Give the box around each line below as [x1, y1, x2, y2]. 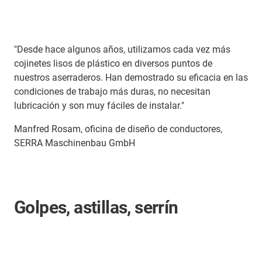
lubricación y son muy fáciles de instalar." [14, 100, 184, 112]
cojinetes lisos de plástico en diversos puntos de [14, 58, 212, 70]
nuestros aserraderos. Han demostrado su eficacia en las [14, 72, 248, 84]
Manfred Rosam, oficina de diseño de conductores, [14, 123, 222, 135]
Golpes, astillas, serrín [14, 197, 178, 218]
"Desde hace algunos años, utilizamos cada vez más [14, 44, 230, 56]
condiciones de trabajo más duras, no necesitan [14, 86, 211, 98]
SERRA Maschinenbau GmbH [14, 137, 135, 149]
